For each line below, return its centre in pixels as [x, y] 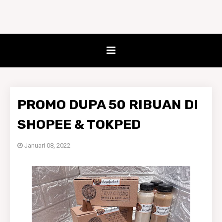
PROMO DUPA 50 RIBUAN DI [108, 105]
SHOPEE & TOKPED [79, 124]
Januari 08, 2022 [47, 145]
